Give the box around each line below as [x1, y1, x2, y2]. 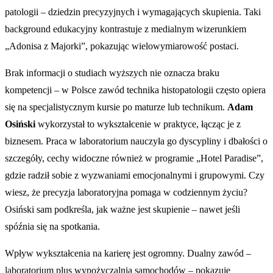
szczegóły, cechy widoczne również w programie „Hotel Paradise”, [5, 153, 263, 164]
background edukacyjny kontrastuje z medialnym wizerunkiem [5, 24, 246, 35]
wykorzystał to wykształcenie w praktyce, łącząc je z [35, 119, 241, 130]
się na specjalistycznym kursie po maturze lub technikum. [5, 102, 227, 113]
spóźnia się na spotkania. [5, 221, 100, 232]
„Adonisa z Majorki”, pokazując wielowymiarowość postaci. [5, 41, 239, 52]
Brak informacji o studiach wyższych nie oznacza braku [5, 68, 219, 79]
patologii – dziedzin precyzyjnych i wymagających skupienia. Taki [5, 7, 261, 18]
